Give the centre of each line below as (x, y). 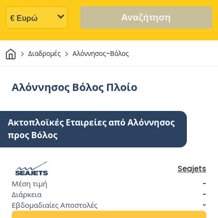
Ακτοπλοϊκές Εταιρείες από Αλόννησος (91, 122)
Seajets (192, 168)
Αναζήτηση (146, 17)
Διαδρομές (44, 54)
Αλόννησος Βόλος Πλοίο (74, 87)
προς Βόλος (33, 135)
